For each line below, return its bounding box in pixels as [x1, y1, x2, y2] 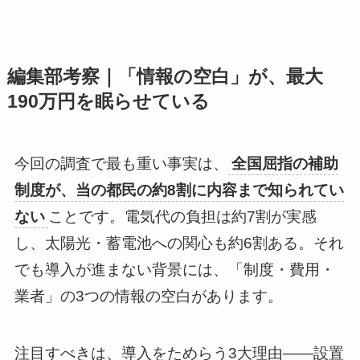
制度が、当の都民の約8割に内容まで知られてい [14, 182, 344, 199]
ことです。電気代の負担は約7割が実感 [47, 208, 317, 226]
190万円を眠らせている [6, 92, 210, 112]
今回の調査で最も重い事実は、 [14, 155, 228, 173]
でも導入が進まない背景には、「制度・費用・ [14, 261, 335, 279]
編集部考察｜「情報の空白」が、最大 [6, 67, 323, 87]
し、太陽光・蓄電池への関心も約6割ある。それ [14, 235, 344, 252]
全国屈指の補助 [231, 155, 338, 173]
